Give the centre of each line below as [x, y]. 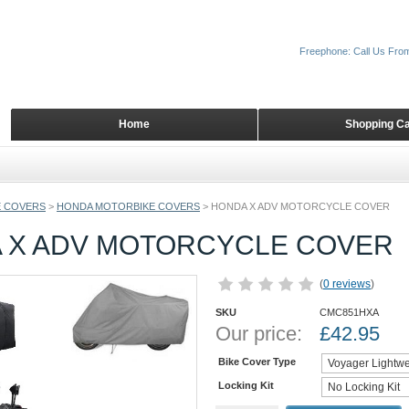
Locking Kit [246, 385]
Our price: [259, 334]
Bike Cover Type [257, 361]
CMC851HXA [349, 312]
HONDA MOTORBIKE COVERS [128, 206]
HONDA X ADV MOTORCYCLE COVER [300, 206]
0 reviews [347, 284]
